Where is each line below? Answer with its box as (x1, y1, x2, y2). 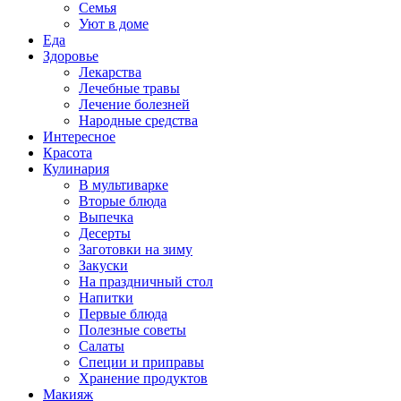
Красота (43, 144, 92, 160)
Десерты (79, 225, 131, 241)
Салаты (79, 337, 124, 354)
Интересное (43, 128, 115, 144)
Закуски (79, 257, 128, 273)
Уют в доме (79, 15, 149, 31)
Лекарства (79, 64, 141, 80)
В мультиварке (79, 176, 168, 192)
